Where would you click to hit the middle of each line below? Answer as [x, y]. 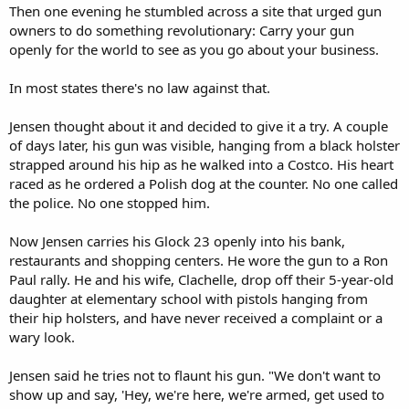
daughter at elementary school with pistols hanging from [189, 298]
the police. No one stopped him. [110, 202]
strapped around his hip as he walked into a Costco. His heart [201, 164]
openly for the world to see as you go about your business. [194, 49]
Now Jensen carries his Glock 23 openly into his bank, [177, 241]
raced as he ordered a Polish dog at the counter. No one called [204, 183]
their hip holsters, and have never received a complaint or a [196, 317]
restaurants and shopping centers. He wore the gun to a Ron [199, 260]
